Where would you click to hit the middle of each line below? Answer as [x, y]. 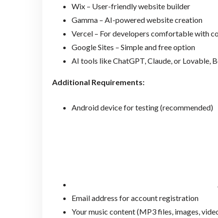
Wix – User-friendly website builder [131, 6]
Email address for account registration [135, 198]
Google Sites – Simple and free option [133, 47]
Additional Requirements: [98, 82]
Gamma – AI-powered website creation [137, 19]
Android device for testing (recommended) [142, 107]
